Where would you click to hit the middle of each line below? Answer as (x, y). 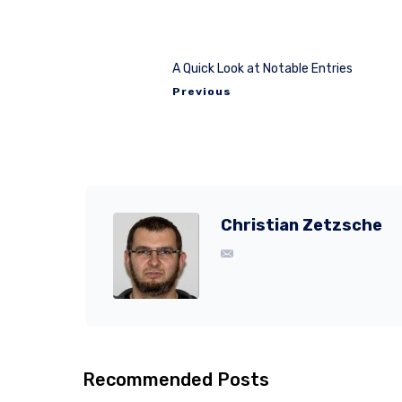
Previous (202, 91)
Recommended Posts (176, 379)
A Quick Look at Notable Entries (262, 68)
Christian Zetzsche (301, 225)
